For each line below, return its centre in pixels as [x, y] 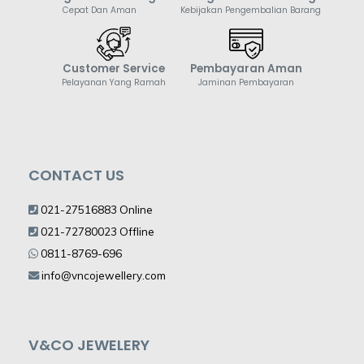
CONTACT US [76, 175]
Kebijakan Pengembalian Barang [251, 10]
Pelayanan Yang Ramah [114, 83]
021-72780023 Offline [96, 232]
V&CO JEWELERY [89, 344]
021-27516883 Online [95, 210]
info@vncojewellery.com [104, 276]
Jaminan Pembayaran [246, 83]
